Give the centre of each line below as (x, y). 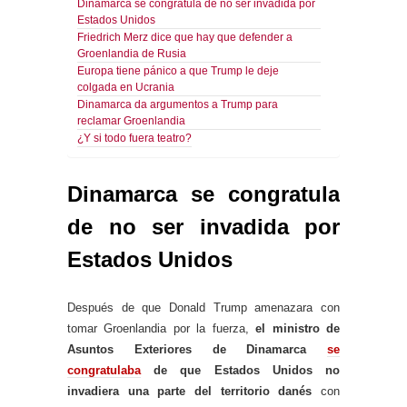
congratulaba (104, 370)
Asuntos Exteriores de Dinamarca (197, 349)
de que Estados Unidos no (240, 370)
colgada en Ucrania (126, 86)
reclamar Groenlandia (131, 120)
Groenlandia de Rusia (132, 53)
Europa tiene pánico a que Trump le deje (178, 70)
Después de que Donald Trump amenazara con (203, 307)
